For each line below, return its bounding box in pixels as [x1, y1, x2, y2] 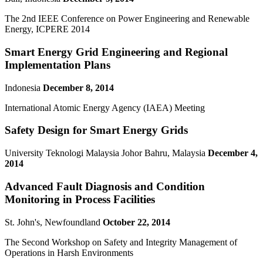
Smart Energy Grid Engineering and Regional [5, 45, 228, 58]
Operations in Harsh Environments [5, 247, 133, 258]
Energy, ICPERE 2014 [5, 24, 90, 35]
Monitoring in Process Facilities [5, 193, 155, 205]
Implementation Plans [5, 58, 110, 71]
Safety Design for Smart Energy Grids [5, 124, 188, 137]
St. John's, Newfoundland [5, 217, 103, 227]
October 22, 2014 [103, 217, 170, 227]
